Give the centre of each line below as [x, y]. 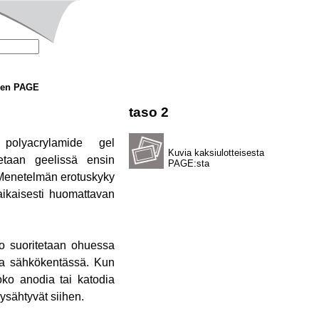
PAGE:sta [188, 164]
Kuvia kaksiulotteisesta [216, 153]
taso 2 [148, 113]
